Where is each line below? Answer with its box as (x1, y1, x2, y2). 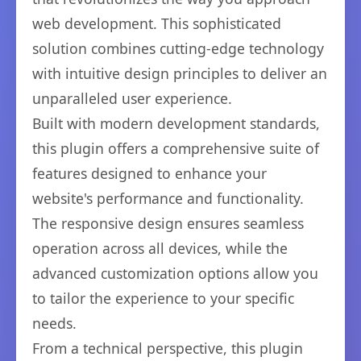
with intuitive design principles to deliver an (32, 64, 327, 83)
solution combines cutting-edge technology (32, 39, 324, 58)
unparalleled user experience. (32, 89, 232, 108)
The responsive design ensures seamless (32, 214, 304, 233)
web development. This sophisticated (32, 14, 281, 33)
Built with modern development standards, (32, 114, 320, 133)
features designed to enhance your (32, 164, 267, 183)
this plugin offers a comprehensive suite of (32, 139, 319, 158)
